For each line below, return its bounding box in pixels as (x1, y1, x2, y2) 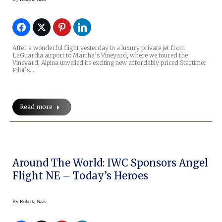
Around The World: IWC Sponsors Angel (12, 157, 208, 169)
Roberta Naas (20, 199, 46, 205)
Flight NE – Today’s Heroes (12, 169, 148, 182)
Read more (20, 103, 53, 111)
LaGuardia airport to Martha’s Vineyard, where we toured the (12, 52, 188, 59)
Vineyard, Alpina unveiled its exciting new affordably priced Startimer (12, 59, 207, 67)
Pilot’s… (12, 66, 34, 74)
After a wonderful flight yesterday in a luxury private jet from (12, 44, 185, 52)
